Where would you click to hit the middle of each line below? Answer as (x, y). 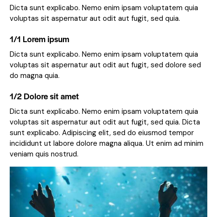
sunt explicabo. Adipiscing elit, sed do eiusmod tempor (102, 133)
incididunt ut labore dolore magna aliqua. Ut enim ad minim (107, 144)
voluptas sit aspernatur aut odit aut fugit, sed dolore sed (105, 65)
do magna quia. (35, 76)
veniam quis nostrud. (44, 154)
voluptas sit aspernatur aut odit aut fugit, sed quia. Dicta (105, 122)
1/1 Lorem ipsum (39, 39)
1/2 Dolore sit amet (44, 96)
